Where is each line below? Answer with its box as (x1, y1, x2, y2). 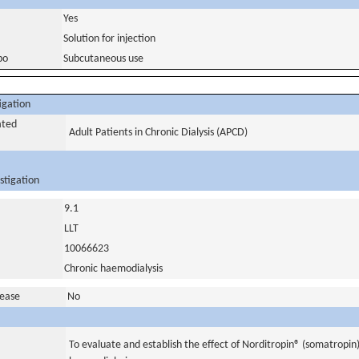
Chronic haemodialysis (64, 263, 163, 275)
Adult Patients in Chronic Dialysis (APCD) (69, 127, 248, 139)
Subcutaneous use (63, 53, 143, 65)
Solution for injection (63, 33, 155, 45)
